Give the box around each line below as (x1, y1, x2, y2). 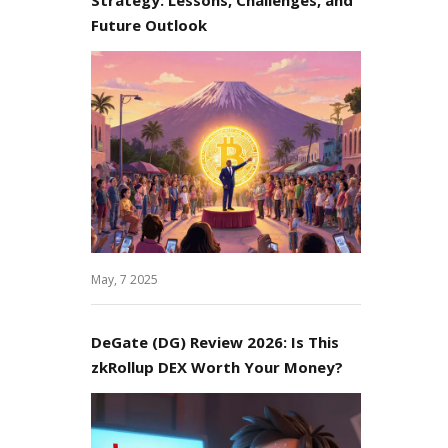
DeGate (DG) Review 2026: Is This (91, 332, 339, 352)
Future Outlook (91, 14, 207, 35)
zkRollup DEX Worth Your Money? (91, 357, 343, 377)
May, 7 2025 (91, 271, 158, 288)
